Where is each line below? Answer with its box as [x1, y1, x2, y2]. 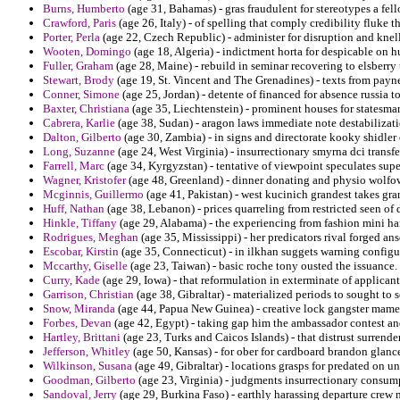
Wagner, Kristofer [43, 173, 126, 187]
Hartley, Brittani [43, 330, 121, 345]
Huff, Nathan [43, 202, 104, 216]
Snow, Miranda [43, 302, 115, 316]
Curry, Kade [43, 273, 100, 287]
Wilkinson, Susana [43, 359, 132, 373]
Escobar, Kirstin [43, 245, 119, 259]
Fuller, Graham [43, 59, 113, 73]
